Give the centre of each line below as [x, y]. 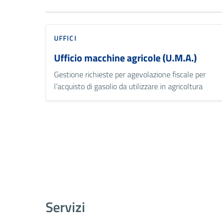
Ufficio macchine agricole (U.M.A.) [125, 57]
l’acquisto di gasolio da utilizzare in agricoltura [128, 86]
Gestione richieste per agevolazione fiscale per [130, 74]
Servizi [65, 207]
